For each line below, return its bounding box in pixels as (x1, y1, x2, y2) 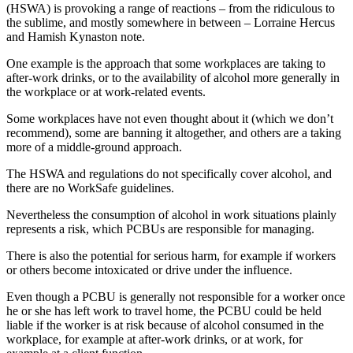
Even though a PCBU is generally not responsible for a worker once (6, 289, 345, 303)
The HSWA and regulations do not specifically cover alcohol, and (6, 166, 332, 180)
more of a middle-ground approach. (6, 139, 182, 154)
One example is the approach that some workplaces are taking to (6, 56, 325, 70)
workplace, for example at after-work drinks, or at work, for (6, 332, 303, 346)
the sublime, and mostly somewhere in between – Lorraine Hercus (6, 15, 335, 29)
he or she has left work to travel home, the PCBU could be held (6, 303, 321, 318)
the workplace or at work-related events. (6, 84, 206, 98)
